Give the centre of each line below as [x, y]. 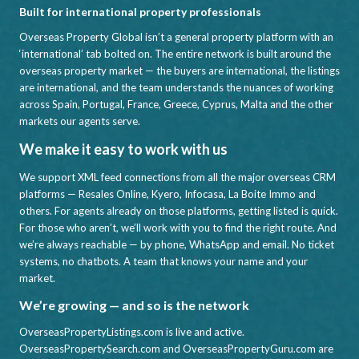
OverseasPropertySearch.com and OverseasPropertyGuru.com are [176, 349]
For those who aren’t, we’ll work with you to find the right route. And [178, 228]
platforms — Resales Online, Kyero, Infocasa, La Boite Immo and [167, 194]
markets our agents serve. [80, 121]
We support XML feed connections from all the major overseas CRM [177, 177]
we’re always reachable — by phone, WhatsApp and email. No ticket [177, 245]
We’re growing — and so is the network [134, 305]
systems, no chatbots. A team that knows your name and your [163, 262]
